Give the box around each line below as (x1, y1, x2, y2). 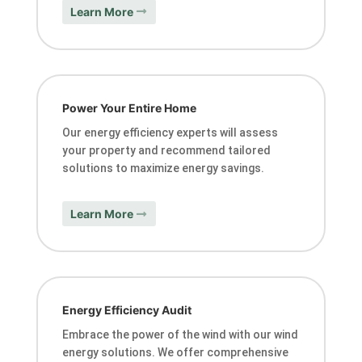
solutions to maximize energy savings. (61, 162, 264, 175)
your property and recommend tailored (61, 144, 271, 158)
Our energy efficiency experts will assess (61, 126, 278, 140)
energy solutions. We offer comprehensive (61, 346, 288, 360)
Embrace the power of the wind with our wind (61, 328, 298, 342)
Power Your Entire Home (61, 101, 196, 116)
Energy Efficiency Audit (61, 303, 192, 318)
